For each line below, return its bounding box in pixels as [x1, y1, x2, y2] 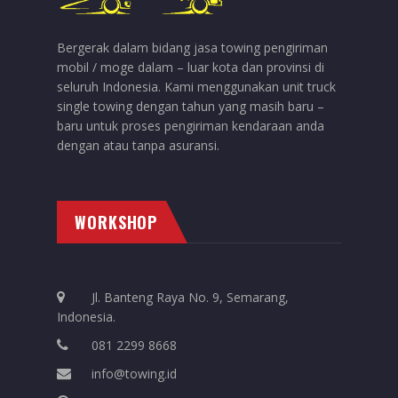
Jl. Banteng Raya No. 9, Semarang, [88, 288, 289, 306]
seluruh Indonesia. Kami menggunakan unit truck [57, 77, 336, 95]
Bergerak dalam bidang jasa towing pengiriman [57, 38, 328, 56]
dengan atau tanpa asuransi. [57, 136, 219, 154]
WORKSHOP [75, 210, 158, 234]
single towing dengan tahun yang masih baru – [57, 97, 324, 115]
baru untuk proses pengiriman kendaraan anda [57, 116, 324, 134]
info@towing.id [88, 364, 177, 382]
